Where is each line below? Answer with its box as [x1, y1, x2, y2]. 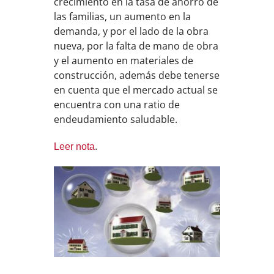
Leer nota [54, 141, 95, 152]
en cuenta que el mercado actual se [54, 83, 218, 97]
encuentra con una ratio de [54, 97, 180, 111]
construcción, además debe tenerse [54, 68, 220, 82]
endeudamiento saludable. [54, 112, 178, 126]
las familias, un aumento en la [54, 9, 191, 23]
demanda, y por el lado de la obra [54, 24, 209, 38]
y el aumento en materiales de [54, 53, 194, 67]
